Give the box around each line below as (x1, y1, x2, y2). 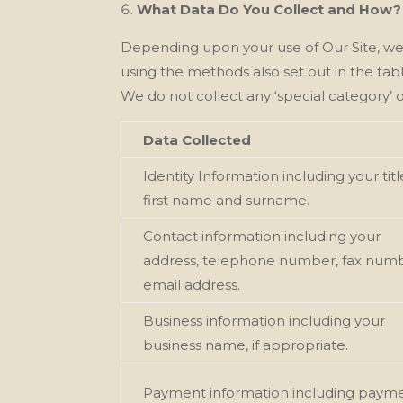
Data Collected (143, 130, 252, 148)
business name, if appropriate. (143, 336, 349, 354)
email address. (143, 275, 241, 293)
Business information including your (143, 311, 386, 329)
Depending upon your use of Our (121, 38, 349, 56)
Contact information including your (143, 227, 381, 245)
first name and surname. (143, 191, 310, 209)
